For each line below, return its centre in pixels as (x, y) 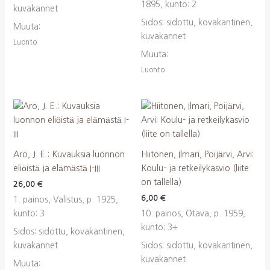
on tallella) (161, 182)
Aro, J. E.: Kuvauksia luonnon (69, 155)
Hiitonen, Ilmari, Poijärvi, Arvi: (197, 155)
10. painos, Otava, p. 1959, (193, 214)
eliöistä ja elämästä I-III (56, 168)
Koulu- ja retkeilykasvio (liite (195, 168)
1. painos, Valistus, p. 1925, (65, 200)
